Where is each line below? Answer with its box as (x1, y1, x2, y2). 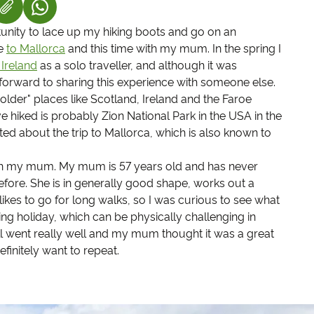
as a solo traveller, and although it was (36, 58, 237, 72)
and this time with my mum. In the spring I (64, 41, 281, 55)
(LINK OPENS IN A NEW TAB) (39, 6, 187, 18)
